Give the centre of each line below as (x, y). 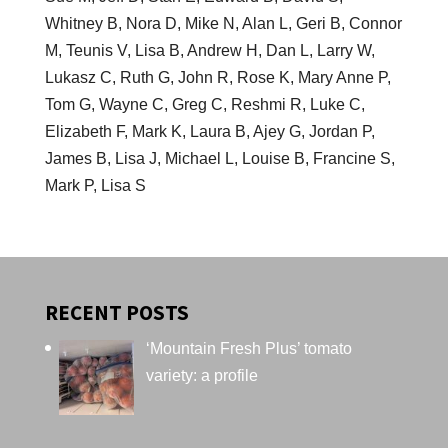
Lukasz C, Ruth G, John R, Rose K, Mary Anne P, (217, 77)
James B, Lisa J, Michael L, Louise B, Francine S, (219, 158)
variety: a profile (201, 375)
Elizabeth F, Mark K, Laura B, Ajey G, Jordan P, (209, 131)
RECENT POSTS (116, 312)
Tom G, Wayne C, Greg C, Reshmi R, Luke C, (204, 104)
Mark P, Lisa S (95, 185)
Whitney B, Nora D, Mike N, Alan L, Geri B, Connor (223, 23)
